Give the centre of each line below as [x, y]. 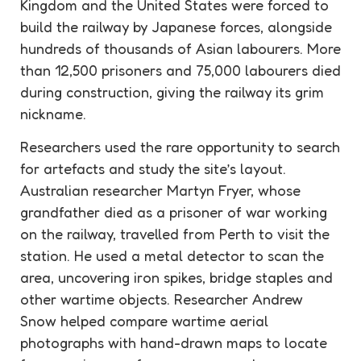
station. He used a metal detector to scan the [172, 256]
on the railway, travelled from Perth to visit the [175, 234]
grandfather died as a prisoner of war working [174, 212]
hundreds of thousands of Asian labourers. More [180, 49]
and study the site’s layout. [195, 169]
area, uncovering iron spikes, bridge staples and [176, 278]
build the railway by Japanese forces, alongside [176, 27]
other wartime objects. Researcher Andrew [162, 299]
